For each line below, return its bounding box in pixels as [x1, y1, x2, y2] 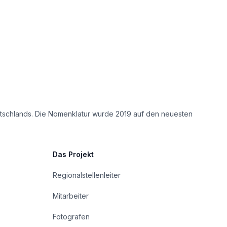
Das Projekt [53, 150, 94, 159]
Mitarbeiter [53, 192, 89, 200]
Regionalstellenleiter [53, 171, 121, 179]
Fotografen [53, 212, 90, 221]
